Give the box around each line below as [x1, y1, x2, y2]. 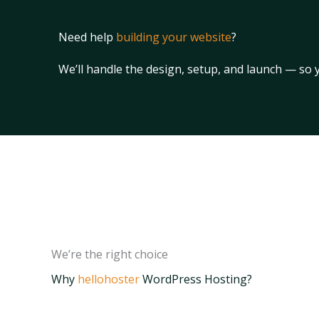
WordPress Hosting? [140, 271, 252, 287]
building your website [116, 28, 231, 45]
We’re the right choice [51, 246, 168, 262]
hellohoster [78, 271, 140, 287]
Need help [58, 28, 116, 45]
